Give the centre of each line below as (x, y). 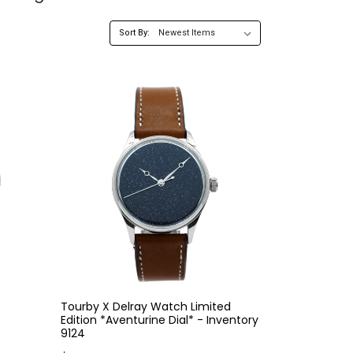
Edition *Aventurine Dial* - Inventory (160, 320)
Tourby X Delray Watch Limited (146, 307)
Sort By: (134, 32)
